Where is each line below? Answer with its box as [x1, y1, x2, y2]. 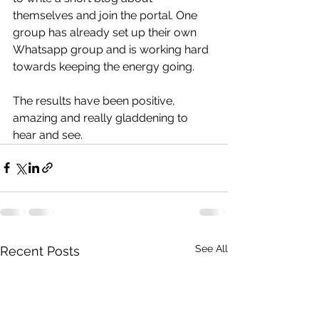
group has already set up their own [13, 25, 199, 39]
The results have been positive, [13, 93, 178, 108]
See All [195, 242, 228, 254]
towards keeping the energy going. [13, 59, 200, 73]
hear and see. [13, 127, 88, 142]
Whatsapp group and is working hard [13, 42, 211, 56]
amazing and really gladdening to [13, 110, 191, 125]
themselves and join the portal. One [13, 8, 200, 22]
